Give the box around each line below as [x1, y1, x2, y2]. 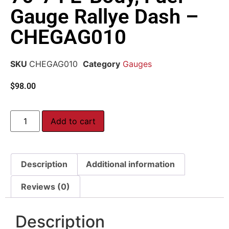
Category [83, 59, 120, 70]
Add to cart [51, 116, 96, 126]
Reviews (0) [21, 181, 71, 192]
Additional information [85, 159, 175, 170]
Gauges [123, 59, 152, 70]
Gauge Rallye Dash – [10, 5, 198, 29]
